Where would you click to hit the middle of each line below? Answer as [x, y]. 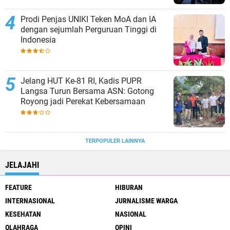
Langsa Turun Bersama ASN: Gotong [87, 91]
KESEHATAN [23, 214]
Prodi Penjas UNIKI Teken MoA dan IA [88, 19]
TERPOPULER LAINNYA [115, 141]
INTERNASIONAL [30, 201]
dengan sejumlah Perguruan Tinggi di [89, 30]
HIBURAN [129, 187]
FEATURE [18, 187]
